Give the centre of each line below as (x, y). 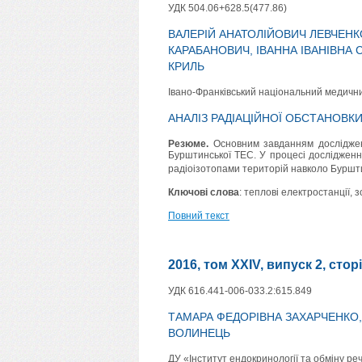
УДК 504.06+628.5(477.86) (227, 8)
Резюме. (188, 144)
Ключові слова (204, 193)
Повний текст (199, 216)
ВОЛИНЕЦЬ (199, 333)
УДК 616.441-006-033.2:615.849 (240, 291)
